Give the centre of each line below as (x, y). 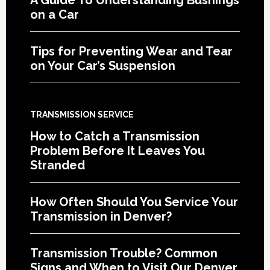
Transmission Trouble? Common (124, 253)
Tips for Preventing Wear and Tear (131, 51)
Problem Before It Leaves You (117, 150)
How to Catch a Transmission (115, 136)
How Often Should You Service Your (134, 202)
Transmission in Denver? (101, 216)
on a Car (54, 14)
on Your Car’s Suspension (102, 65)
